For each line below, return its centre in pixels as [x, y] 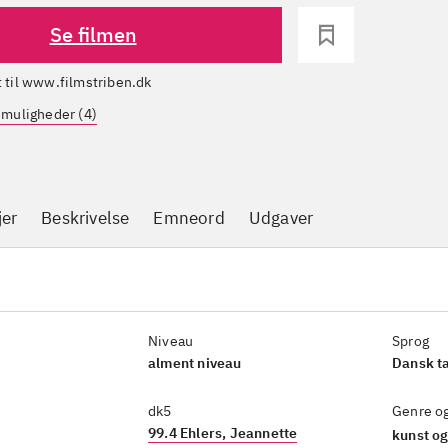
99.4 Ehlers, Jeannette [223, 433]
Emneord [189, 218]
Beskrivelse [85, 218]
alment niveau [195, 363]
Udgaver [281, 218]
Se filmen [93, 34]
